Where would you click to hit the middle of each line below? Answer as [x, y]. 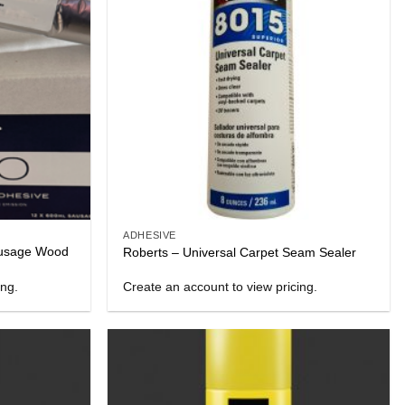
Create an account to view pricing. [221, 286]
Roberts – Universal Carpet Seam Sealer [240, 252]
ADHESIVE [150, 235]
